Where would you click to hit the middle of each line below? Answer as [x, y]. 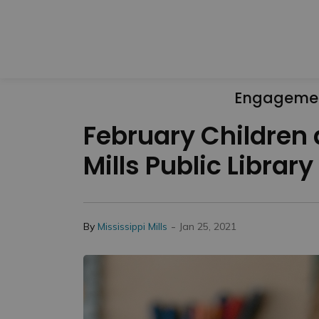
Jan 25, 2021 [208, 226]
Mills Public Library [198, 166]
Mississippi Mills [132, 226]
